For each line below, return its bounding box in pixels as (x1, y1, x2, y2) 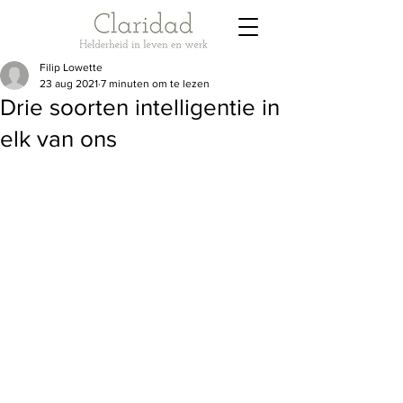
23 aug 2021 (40, 77, 98, 90)
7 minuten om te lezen (101, 77, 210, 90)
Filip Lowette (40, 61, 103, 74)
